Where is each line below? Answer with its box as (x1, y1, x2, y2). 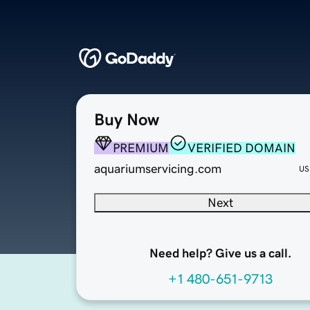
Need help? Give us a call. (149, 247, 291, 260)
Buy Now (94, 111, 159, 129)
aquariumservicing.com (94, 163, 221, 176)
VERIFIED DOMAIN (188, 142, 295, 155)
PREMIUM (113, 142, 169, 155)
